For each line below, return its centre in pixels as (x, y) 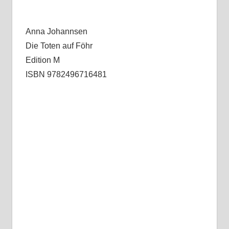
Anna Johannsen (56, 32)
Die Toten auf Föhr (59, 46)
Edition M (42, 60)
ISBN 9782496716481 (66, 75)
